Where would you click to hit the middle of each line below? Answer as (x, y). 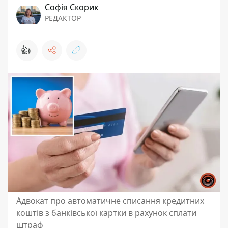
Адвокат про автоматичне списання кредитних (110, 201)
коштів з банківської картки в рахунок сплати (106, 213)
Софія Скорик (72, 7)
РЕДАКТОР (63, 18)
